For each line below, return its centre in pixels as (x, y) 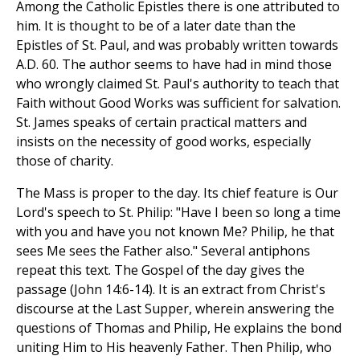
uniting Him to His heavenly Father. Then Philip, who (174, 348)
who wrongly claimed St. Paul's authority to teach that (178, 84)
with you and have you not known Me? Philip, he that (175, 232)
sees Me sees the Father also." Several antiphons (163, 251)
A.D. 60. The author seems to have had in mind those (174, 65)
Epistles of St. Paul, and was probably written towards (177, 45)
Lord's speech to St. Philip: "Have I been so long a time (178, 213)
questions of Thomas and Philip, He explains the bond (179, 328)
